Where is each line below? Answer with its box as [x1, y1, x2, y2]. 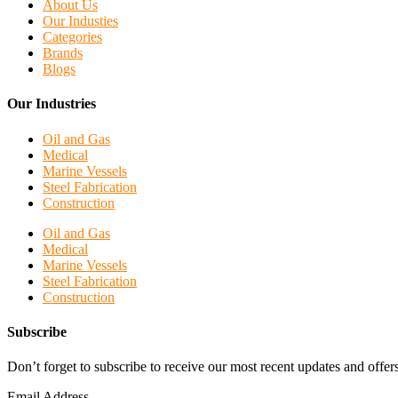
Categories [43, 28, 102, 44]
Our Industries [7, 96, 96, 112]
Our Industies [43, 12, 118, 28]
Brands [43, 44, 83, 60]
